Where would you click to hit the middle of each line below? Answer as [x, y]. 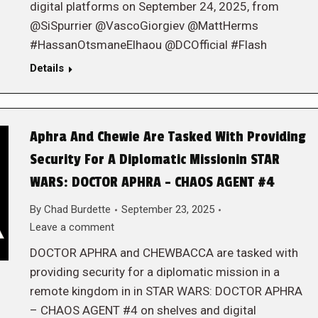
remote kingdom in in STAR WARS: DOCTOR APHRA [166, 291]
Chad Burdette [77, 209]
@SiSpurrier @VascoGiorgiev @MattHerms [144, 26]
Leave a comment [72, 227]
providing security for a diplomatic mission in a [154, 272]
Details [46, 68]
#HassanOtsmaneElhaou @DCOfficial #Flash [148, 45]
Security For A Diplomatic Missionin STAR [154, 160]
